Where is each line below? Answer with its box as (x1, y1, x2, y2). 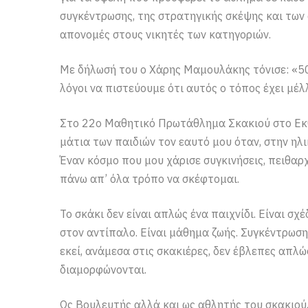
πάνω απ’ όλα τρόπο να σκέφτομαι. (60, 172, 239, 186)
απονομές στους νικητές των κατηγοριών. (60, 27, 271, 42)
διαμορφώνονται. (60, 263, 146, 277)
